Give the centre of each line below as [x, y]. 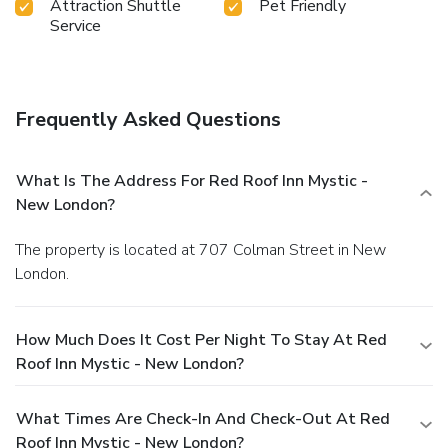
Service [75, 26]
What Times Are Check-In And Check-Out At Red [203, 419]
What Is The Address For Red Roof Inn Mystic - [192, 181]
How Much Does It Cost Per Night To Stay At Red [201, 340]
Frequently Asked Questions [148, 120]
